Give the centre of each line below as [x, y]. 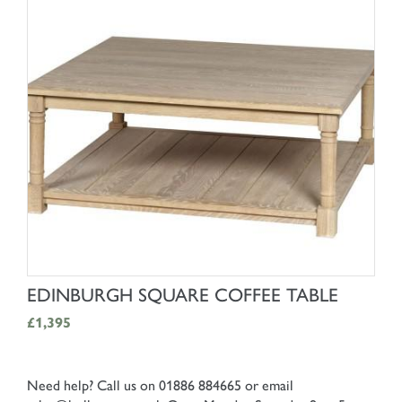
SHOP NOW [201, 292]
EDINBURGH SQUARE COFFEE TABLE [183, 295]
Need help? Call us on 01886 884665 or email [160, 386]
